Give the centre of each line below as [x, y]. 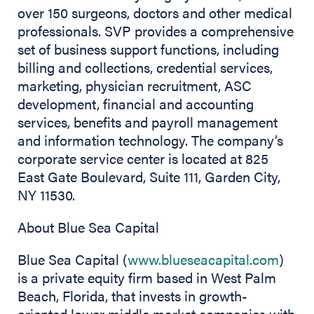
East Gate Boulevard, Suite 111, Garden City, [149, 177]
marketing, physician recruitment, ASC [135, 86]
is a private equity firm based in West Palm [147, 278]
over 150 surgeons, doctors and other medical [155, 13]
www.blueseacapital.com [203, 259]
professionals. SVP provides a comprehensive [156, 31]
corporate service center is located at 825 [143, 158]
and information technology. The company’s [150, 140]
